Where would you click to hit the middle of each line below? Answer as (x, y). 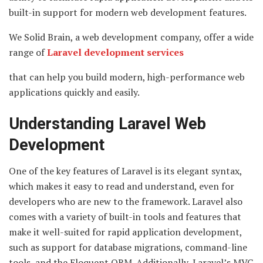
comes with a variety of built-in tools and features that (125, 217)
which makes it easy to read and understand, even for (122, 186)
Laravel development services (115, 53)
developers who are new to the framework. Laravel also (126, 202)
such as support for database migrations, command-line (128, 247)
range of (28, 53)
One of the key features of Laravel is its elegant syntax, (125, 171)
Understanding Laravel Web (107, 124)
